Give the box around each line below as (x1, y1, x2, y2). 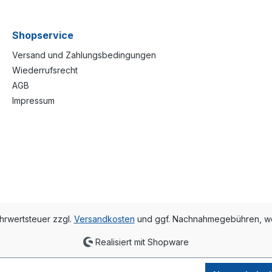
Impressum (12, 95, 55, 106)
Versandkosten (73, 213, 135, 224)
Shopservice (12, 29, 73, 41)
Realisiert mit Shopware (93, 236, 189, 246)
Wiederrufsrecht (12, 64, 78, 75)
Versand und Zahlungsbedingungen (12, 49, 156, 60)
